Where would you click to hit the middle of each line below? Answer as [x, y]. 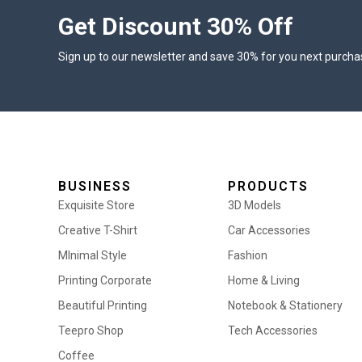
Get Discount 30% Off [176, 26]
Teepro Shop [91, 330]
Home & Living [264, 280]
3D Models [255, 205]
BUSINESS [95, 186]
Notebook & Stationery [285, 305]
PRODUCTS [268, 186]
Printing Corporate [105, 280]
